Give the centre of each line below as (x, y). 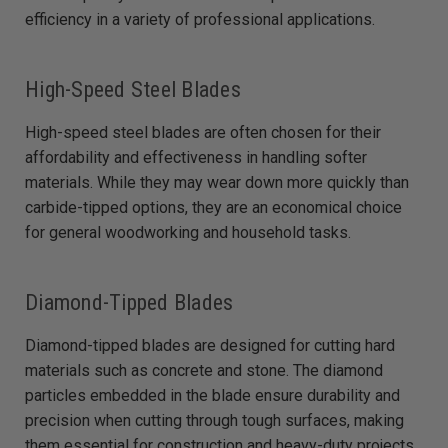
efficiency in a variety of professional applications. (200, 20)
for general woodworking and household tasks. (188, 233)
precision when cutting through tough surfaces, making (214, 421)
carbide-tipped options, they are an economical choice (213, 208)
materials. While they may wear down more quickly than (217, 183)
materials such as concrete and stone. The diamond (204, 371)
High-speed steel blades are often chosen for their (203, 133)
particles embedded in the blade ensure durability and (212, 396)
